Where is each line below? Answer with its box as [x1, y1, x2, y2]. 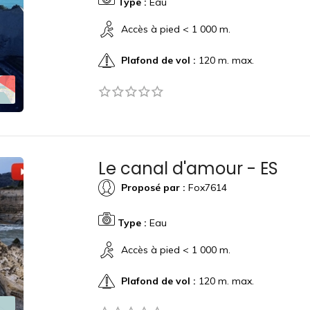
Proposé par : [120, 181, 185, 194]
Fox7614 [185, 181, 227, 194]
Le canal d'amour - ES [98, 157, 278, 180]
